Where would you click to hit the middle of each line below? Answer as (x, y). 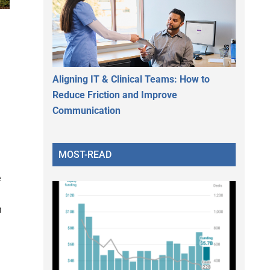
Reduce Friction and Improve (115, 95)
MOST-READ (85, 154)
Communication (86, 110)
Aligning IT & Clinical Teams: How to (131, 79)
